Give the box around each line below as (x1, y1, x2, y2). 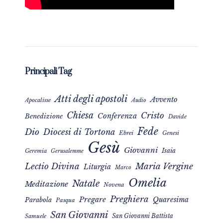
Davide (168, 113, 187, 120)
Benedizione (25, 112, 63, 121)
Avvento (150, 95, 177, 105)
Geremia (25, 147, 47, 155)
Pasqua (56, 197, 75, 204)
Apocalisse (25, 97, 51, 104)
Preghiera (110, 194, 149, 205)
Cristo (141, 111, 164, 121)
